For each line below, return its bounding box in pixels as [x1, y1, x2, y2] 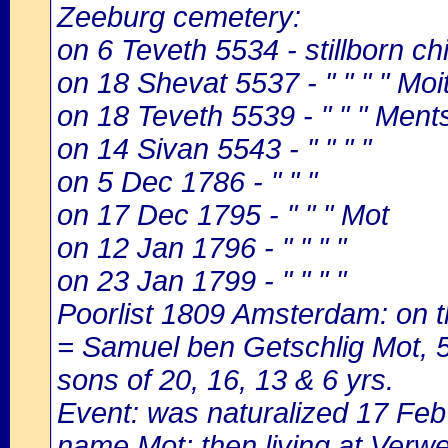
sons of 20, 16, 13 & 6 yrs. [57, 364, 394, 396]
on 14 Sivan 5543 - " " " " [57, 133, 371, 165]
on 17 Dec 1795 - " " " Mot [57, 199, 389, 231]
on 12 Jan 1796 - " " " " [57, 232, 346, 264]
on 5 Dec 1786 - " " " [57, 166, 317, 198]
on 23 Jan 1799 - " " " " [57, 265, 346, 297]
